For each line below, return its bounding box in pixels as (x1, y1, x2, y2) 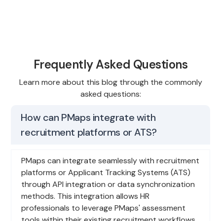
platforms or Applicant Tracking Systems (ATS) (21, 167, 191, 178)
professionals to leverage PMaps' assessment (21, 202, 186, 213)
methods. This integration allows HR (21, 190, 150, 201)
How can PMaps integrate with (21, 110, 156, 124)
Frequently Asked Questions (33, 56, 188, 72)
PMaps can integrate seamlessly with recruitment (21, 155, 200, 166)
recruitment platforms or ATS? (21, 125, 157, 139)
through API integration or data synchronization (21, 179, 195, 189)
